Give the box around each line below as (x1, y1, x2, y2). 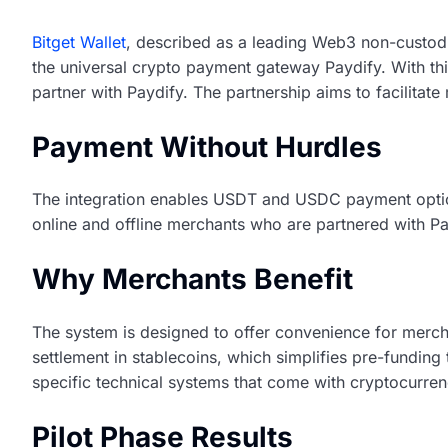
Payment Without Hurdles (32, 130, 382, 165)
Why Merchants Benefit (32, 262, 353, 297)
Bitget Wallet (32, 32, 126, 53)
